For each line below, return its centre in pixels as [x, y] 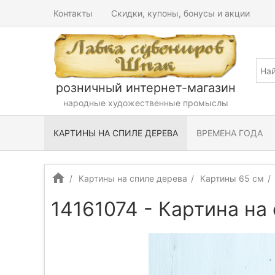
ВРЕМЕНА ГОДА [230, 133]
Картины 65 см [232, 178]
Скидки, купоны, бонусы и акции [180, 13]
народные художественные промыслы [145, 103]
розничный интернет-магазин [145, 87]
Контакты [73, 13]
